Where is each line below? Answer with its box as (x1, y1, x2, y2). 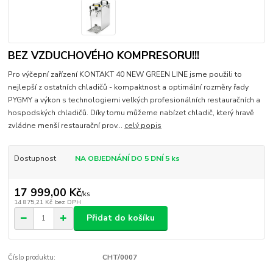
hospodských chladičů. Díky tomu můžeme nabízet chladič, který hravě (8, 107, 255, 118)
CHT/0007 (102, 252, 137, 262)
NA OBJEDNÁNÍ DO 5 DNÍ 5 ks (74, 153, 180, 163)
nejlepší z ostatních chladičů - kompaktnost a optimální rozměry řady (8, 82, 249, 92)
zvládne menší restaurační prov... (8, 120, 125, 130)
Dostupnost (13, 153, 56, 163)
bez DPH (54, 197, 81, 207)
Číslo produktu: (8, 252, 56, 262)
